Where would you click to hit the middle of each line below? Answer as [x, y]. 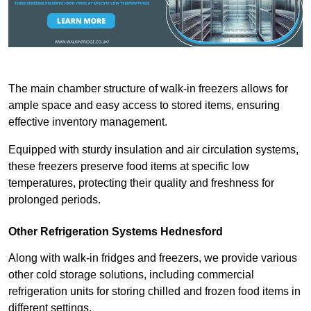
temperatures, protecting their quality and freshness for [141, 183]
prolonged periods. [54, 199]
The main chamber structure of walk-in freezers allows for [148, 88]
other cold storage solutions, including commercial [131, 274]
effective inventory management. [89, 121]
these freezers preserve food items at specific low [129, 166]
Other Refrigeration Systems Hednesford [116, 231]
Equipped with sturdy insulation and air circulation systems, [153, 149]
